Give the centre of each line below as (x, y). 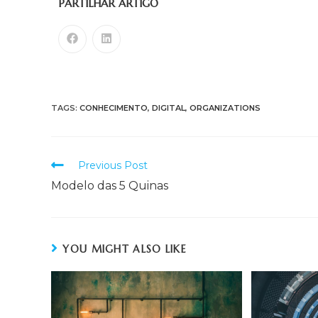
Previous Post (113, 165)
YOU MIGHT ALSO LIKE (125, 249)
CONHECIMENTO (114, 108)
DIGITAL (169, 108)
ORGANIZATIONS (225, 108)
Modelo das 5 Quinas (110, 186)
